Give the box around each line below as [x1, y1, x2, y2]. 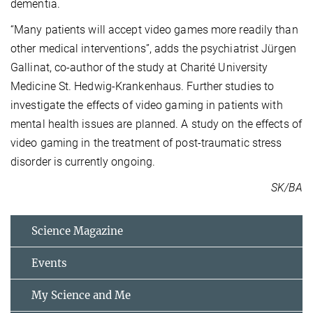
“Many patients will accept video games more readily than [10, 23, 298, 37]
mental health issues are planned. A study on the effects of [10, 117, 302, 131]
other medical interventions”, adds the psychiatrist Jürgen [10, 42, 296, 56]
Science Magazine [31, 224, 123, 238]
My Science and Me [31, 289, 131, 303]
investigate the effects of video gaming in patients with [10, 99, 283, 112]
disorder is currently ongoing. [10, 155, 156, 169]
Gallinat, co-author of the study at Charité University [10, 61, 268, 75]
